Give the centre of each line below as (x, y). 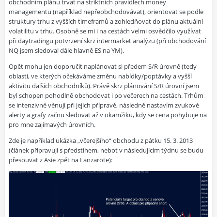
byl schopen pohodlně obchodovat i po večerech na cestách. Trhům (106, 95)
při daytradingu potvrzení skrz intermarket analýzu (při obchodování (107, 40)
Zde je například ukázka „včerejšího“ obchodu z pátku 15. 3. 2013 (101, 140)
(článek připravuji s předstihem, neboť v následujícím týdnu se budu (106, 150)
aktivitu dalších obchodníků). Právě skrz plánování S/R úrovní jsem (104, 85)
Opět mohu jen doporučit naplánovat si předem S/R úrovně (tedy (103, 66)
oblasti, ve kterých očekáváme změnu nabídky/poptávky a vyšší (100, 76)
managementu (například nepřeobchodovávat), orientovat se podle (106, 11)
